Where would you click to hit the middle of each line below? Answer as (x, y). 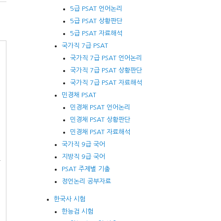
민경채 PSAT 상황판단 (100, 119)
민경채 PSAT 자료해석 (100, 132)
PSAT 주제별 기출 (86, 169)
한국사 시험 (70, 199)
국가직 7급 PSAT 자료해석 (106, 82)
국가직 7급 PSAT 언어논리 (106, 58)
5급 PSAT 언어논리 (96, 8)
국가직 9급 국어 (84, 144)
